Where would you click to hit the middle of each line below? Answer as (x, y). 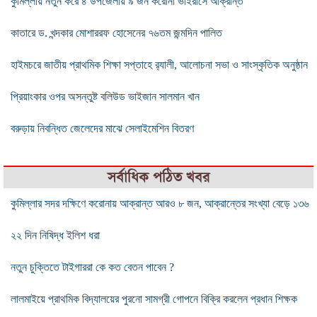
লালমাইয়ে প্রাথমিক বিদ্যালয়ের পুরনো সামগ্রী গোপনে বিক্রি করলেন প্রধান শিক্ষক (154, 299)
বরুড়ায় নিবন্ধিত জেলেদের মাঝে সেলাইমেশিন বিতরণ (102, 128)
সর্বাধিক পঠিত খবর (158, 177)
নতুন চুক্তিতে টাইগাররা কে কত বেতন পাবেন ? (92, 267)
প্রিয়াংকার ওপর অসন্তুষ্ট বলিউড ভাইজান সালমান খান (105, 96)
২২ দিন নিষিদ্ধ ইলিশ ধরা (55, 235)
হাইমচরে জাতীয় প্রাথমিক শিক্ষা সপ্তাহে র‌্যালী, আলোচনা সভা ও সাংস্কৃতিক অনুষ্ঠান (159, 64)
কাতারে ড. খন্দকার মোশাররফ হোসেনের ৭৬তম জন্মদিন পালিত (116, 33)
